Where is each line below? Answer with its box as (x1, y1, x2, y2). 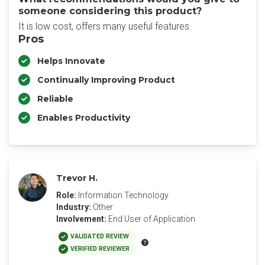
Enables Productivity (37, 112, 130, 123)
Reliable (37, 93, 73, 104)
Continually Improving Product (37, 75, 175, 85)
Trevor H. (56, 173, 98, 183)
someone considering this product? (18, 5, 202, 17)
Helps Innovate (37, 56, 105, 66)
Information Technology (78, 190, 169, 200)
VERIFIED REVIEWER (70, 245, 130, 253)
